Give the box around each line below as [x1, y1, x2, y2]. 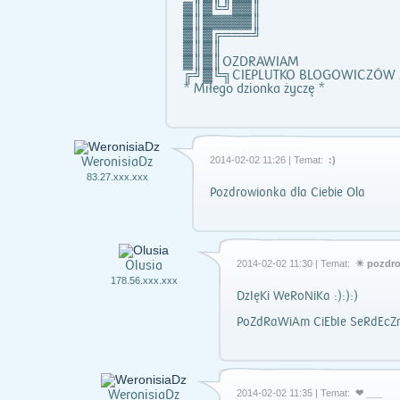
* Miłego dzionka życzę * [183, 81, 325, 96]
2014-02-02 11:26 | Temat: [210, 154, 326, 165]
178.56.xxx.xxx [110, 275, 178, 286]
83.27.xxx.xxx [86, 171, 148, 182]
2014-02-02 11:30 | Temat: [237, 258, 353, 269]
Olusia [125, 258, 162, 273]
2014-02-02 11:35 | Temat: [237, 387, 353, 398]
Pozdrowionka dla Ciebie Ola [210, 186, 365, 200]
